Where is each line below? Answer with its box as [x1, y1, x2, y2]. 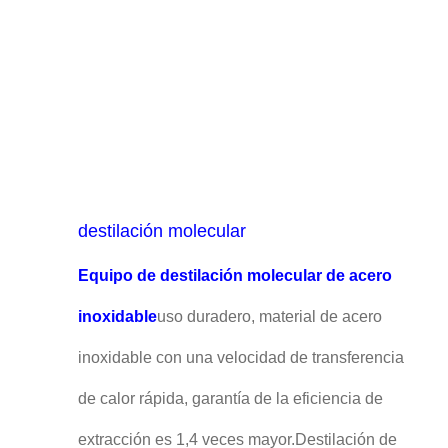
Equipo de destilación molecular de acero [77, 267, 392, 285]
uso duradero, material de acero [156, 308, 382, 326]
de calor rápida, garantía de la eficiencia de [77, 390, 383, 408]
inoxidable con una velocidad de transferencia [77, 349, 404, 367]
